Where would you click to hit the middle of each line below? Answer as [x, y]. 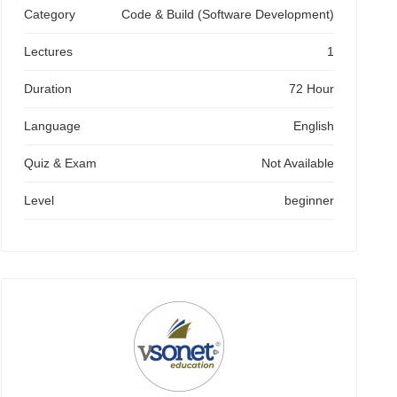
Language [52, 126]
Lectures [48, 51]
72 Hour [311, 89]
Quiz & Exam [60, 163]
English [314, 126]
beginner [309, 200]
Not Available [298, 163]
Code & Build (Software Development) [228, 14]
